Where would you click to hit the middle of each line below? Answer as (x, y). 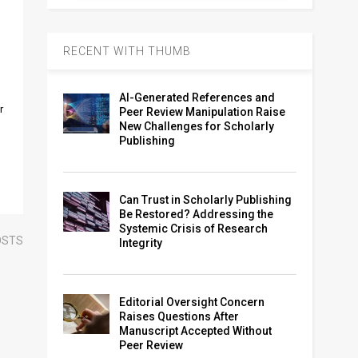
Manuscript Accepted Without (196, 331)
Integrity (141, 243)
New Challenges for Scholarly (197, 127)
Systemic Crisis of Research (194, 229)
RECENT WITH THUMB (127, 52)
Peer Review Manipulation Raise (203, 112)
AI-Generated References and (197, 98)
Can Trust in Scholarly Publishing (206, 200)
